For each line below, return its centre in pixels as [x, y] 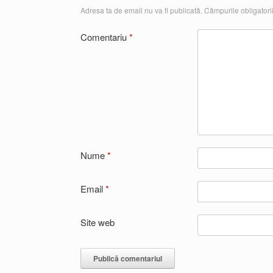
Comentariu [105, 37]
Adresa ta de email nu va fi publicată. [141, 10]
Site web [97, 222]
